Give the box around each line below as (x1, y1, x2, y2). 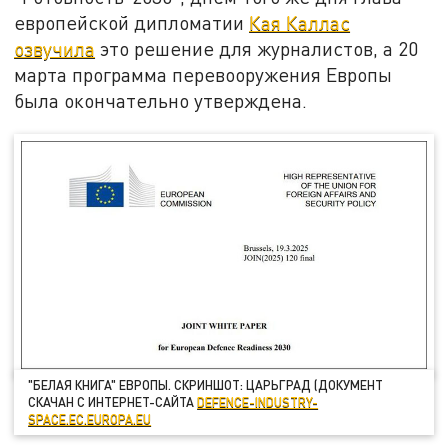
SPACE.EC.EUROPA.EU (28, 411, 152, 428)
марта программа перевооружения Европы (14, 63, 393, 87)
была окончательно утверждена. (14, 89, 308, 113)
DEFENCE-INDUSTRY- (197, 394, 319, 411)
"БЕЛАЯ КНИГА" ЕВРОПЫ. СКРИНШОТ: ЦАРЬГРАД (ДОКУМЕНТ (28, 377, 384, 394)
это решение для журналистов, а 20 (95, 37, 419, 61)
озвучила (14, 37, 96, 61)
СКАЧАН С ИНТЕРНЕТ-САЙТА (28, 394, 198, 411)
